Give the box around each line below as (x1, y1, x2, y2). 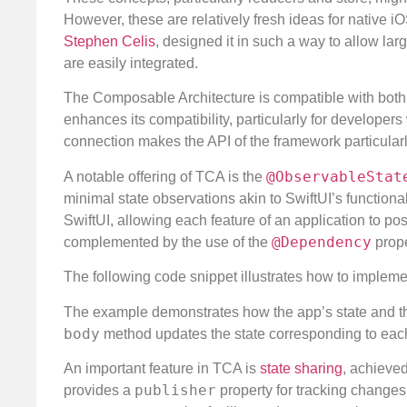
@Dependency (272, 233, 372, 251)
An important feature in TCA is (64, 360, 260, 376)
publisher (134, 381, 216, 399)
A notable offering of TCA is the (64, 168, 266, 184)
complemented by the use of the (64, 233, 272, 250)
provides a (64, 382, 134, 398)
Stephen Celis (64, 33, 155, 49)
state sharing (260, 360, 342, 376)
